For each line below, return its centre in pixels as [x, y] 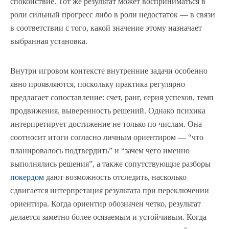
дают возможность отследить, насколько [115, 177]
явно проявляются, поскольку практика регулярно [98, 84]
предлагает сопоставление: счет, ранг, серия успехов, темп [112, 97]
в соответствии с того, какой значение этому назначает [106, 28]
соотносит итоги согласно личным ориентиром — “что [107, 137]
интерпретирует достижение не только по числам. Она [106, 124]
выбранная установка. [49, 41]
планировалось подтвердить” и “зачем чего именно [100, 151]
